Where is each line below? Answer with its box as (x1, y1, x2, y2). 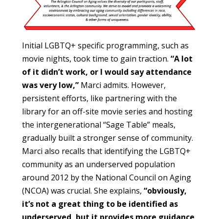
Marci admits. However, (78, 80, 166, 91)
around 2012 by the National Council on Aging (22, 172, 191, 183)
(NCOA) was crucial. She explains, (22, 185, 144, 197)
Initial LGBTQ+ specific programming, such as (22, 40, 189, 51)
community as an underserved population (22, 159, 175, 170)
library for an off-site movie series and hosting (22, 106, 193, 117)
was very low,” (22, 80, 79, 91)
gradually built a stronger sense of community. (22, 132, 193, 144)
